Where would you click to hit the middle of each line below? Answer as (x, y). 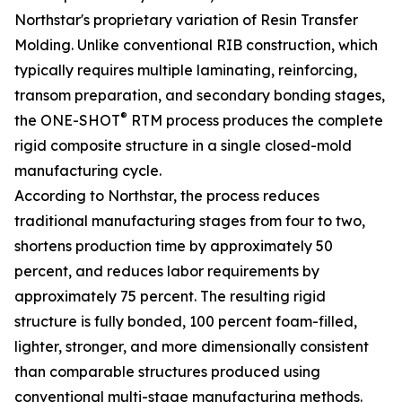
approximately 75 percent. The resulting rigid (170, 297)
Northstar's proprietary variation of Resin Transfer (186, 20)
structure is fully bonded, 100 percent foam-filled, (186, 322)
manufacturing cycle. (88, 171)
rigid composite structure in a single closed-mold (183, 146)
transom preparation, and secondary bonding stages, (200, 96)
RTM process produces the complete (255, 121)
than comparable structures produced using (167, 372)
